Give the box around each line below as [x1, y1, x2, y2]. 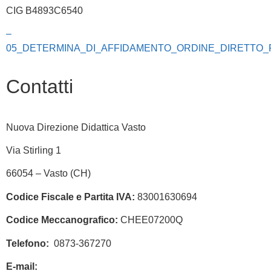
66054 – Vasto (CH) [6, 168, 91, 179]
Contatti [6, 75, 73, 97]
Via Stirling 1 [6, 145, 61, 155]
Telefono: [6, 238, 49, 249]
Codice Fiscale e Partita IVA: [6, 191, 135, 202]
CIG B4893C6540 [6, 5, 83, 16]
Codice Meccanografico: [6, 215, 118, 226]
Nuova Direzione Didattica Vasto [6, 122, 146, 132]
